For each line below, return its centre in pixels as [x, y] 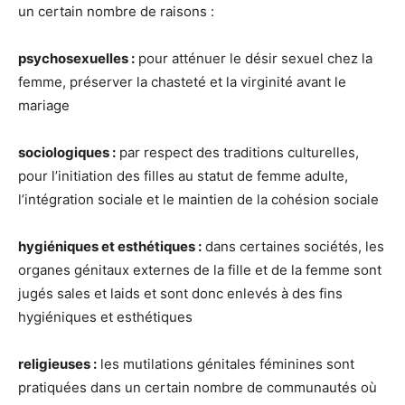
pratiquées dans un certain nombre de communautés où [198, 387]
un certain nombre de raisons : [116, 11]
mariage [44, 105]
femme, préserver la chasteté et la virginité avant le [182, 81]
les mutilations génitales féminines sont [226, 363]
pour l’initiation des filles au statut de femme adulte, [183, 175]
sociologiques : [67, 152]
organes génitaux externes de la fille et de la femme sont [200, 269]
